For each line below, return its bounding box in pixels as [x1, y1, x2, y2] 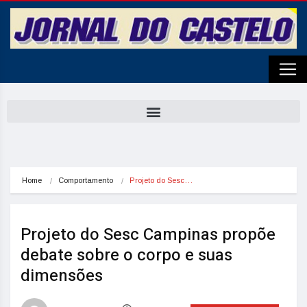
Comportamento [58, 176, 113, 184]
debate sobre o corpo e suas [21, 243, 232, 267]
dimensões [21, 264, 103, 288]
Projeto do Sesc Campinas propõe [21, 223, 275, 247]
